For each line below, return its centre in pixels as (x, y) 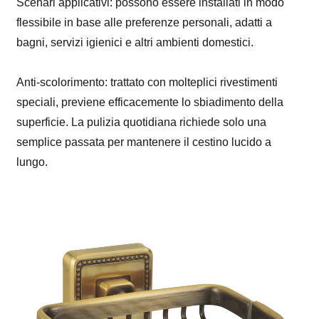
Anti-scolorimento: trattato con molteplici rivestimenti (147, 82)
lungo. (32, 162)
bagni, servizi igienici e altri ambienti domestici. (135, 42)
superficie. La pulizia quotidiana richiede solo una (142, 122)
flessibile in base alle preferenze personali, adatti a (145, 22)
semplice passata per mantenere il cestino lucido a (144, 142)
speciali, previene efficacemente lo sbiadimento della (150, 102)
